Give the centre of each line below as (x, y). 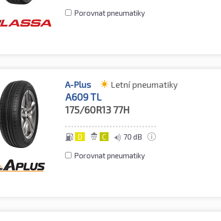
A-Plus (78, 85)
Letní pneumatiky (145, 85)
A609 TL (84, 97)
